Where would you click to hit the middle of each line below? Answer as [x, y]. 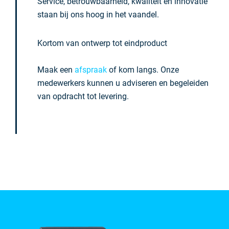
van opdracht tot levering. [83, 96]
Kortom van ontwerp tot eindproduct [102, 43]
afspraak [91, 70]
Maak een [56, 70]
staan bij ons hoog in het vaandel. [98, 15]
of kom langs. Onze [143, 70]
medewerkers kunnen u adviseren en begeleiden [123, 83]
